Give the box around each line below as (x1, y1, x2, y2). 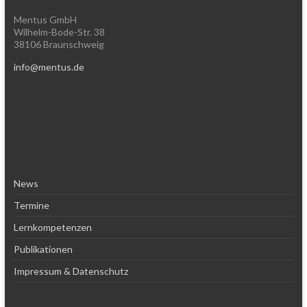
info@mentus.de (13, 61, 84, 73)
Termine (13, 199, 49, 211)
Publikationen (13, 243, 73, 255)
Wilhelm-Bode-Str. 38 (13, 26, 105, 38)
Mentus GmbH (13, 14, 77, 25)
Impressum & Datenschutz (13, 265, 128, 277)
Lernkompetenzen (13, 221, 92, 233)
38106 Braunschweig (13, 38, 104, 50)
